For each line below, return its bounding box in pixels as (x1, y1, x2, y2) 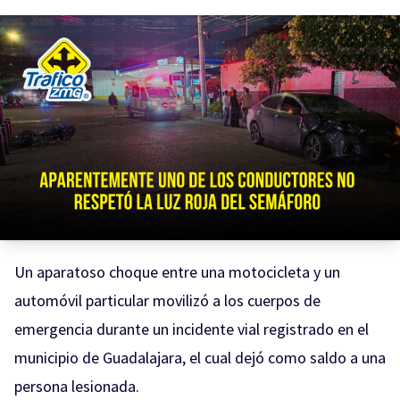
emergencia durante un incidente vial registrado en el (14, 319, 369, 339)
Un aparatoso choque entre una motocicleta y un (14, 262, 340, 282)
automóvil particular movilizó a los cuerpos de (14, 290, 321, 311)
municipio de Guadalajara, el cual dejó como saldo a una (14, 347, 386, 368)
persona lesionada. (14, 376, 139, 396)
